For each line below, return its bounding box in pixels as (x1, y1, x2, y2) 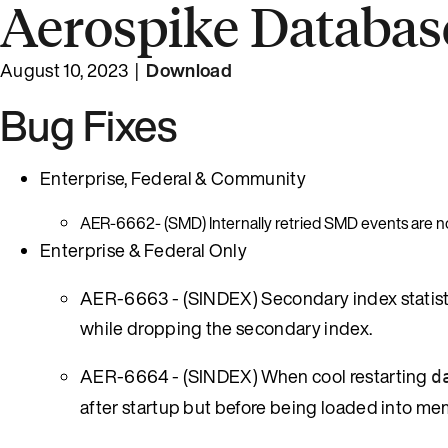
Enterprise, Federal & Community (40, 164, 306, 191)
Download (146, 56, 232, 83)
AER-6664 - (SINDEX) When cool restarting (80, 362, 432, 389)
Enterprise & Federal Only (40, 236, 247, 263)
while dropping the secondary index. (80, 314, 373, 341)
